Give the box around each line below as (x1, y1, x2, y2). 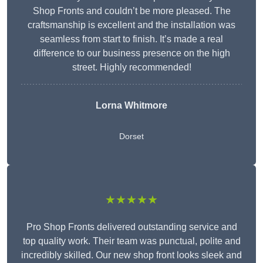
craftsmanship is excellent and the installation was (28, 20, 235, 31)
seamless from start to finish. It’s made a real (40, 34, 223, 45)
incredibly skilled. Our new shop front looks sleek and (21, 250, 242, 261)
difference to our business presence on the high (33, 48, 230, 59)
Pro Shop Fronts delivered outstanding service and (26, 222, 237, 232)
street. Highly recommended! (72, 62, 191, 73)
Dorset (119, 131, 144, 141)
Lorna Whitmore (96, 100, 167, 111)
